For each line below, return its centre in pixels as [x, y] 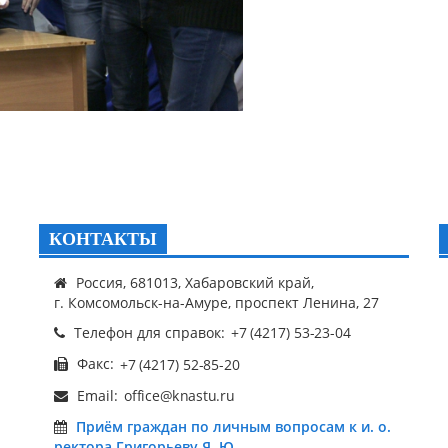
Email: [97, 395]
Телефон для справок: [149, 332]
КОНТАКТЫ [103, 239]
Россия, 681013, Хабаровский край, [193, 282]
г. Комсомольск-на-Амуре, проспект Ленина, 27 [216, 302]
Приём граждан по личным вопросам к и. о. [233, 426]
